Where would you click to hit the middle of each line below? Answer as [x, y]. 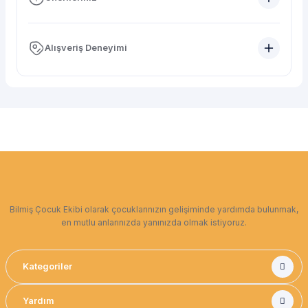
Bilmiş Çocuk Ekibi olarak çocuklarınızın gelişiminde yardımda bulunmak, [154, 209]
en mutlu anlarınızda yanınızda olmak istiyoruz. [154, 222]
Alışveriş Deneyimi [86, 48]
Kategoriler [47, 266]
